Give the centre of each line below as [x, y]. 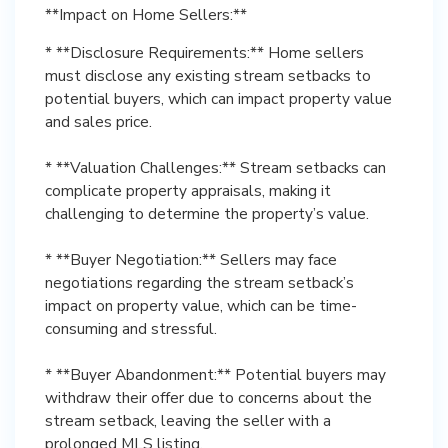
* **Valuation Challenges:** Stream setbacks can [215, 167]
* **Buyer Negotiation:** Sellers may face [191, 259]
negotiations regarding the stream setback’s [199, 282]
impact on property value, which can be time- [201, 305]
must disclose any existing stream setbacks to [208, 75]
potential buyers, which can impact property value [218, 98]
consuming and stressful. [131, 328]
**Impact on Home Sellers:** [146, 14]
